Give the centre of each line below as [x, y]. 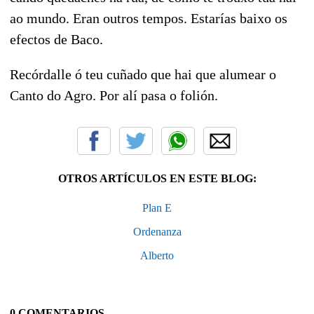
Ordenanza [157, 231]
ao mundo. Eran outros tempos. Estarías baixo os [149, 18]
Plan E [157, 207]
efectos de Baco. [56, 39]
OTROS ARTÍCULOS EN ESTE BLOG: [157, 178]
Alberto [157, 255]
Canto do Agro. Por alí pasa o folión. [114, 95]
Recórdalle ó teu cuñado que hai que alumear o [143, 74]
